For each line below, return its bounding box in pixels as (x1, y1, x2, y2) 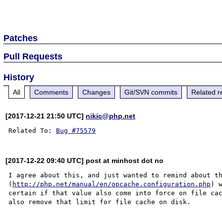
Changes (82, 88, 111, 96)
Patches (3, 33, 38, 43)
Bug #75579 (56, 126, 96, 134)
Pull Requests (3, 51, 63, 61)
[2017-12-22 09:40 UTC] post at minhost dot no (5, 156, 164, 165)
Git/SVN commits (124, 88, 178, 96)
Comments (34, 88, 69, 96)
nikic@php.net (86, 111, 136, 120)
